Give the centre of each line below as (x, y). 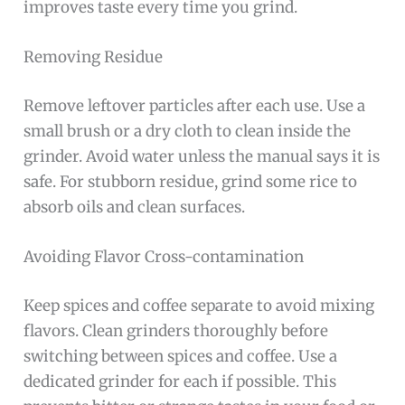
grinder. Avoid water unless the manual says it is (202, 156)
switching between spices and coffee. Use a (181, 356)
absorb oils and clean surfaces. (135, 207)
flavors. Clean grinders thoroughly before (176, 330)
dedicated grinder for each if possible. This (180, 381)
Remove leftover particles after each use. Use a (195, 105)
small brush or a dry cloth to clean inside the (188, 131)
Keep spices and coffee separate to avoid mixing (199, 305)
